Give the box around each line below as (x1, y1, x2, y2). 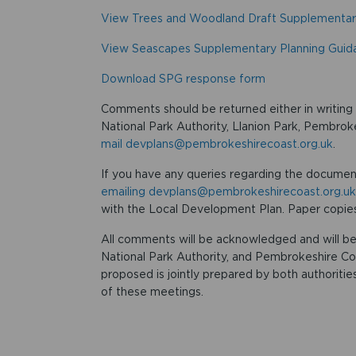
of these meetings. (100, 284, 203, 298)
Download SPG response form (100, 72, 265, 85)
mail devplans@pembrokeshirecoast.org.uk (100, 137, 333, 150)
